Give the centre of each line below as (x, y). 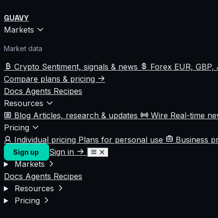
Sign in (63, 152)
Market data (23, 48)
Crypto (28, 67)
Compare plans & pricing (51, 79)
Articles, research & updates (87, 115)
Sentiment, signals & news (91, 67)
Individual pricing (46, 140)
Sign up (27, 152)
